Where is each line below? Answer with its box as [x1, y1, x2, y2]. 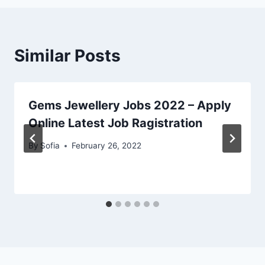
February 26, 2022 [72, 141, 142, 151]
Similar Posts [14, 45, 121, 66]
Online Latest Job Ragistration [28, 115, 202, 130]
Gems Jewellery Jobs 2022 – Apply [28, 98, 231, 112]
